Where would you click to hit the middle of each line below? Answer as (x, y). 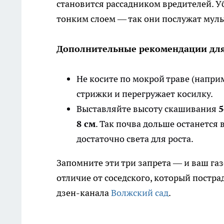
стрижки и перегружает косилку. (145, 94)
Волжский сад (140, 193)
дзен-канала (84, 193)
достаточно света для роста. (135, 139)
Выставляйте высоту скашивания (147, 109)
